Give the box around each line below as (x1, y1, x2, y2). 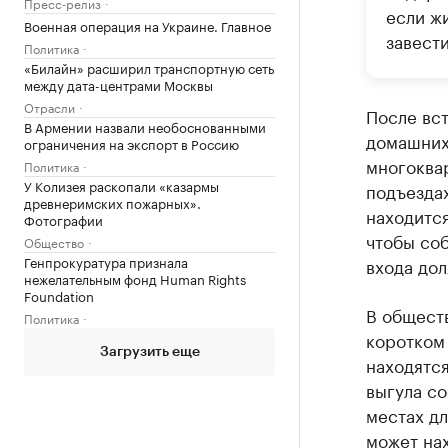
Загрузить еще (99, 345, 200, 359)
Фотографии (24, 209, 103, 229)
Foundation (24, 285, 94, 305)
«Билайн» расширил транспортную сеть (24, 57, 274, 77)
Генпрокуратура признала (24, 251, 188, 271)
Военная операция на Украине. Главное (24, 15, 271, 35)
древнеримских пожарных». (24, 192, 201, 212)
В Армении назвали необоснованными (24, 116, 266, 136)
